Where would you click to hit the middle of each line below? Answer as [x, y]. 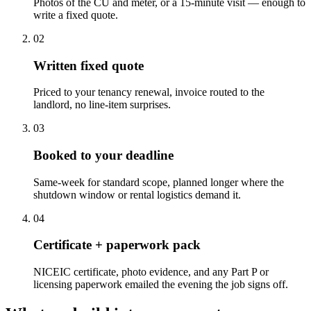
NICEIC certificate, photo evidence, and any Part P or [151, 272]
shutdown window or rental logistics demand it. [137, 194]
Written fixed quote [89, 65]
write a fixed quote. [76, 15]
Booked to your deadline [103, 155]
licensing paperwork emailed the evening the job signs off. [161, 285]
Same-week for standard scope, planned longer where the [159, 182]
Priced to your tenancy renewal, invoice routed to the [149, 92]
